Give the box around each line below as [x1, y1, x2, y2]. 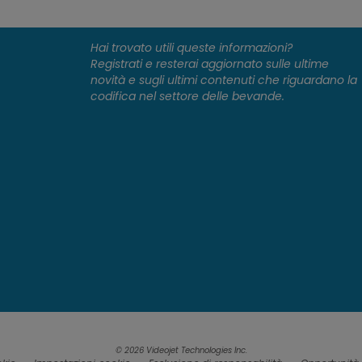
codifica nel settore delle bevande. [90, 88, 285, 104]
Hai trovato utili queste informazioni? [90, 40, 293, 56]
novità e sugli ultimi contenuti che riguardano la [90, 72, 358, 88]
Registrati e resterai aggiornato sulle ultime [90, 56, 330, 72]
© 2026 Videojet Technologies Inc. [115, 344, 247, 356]
